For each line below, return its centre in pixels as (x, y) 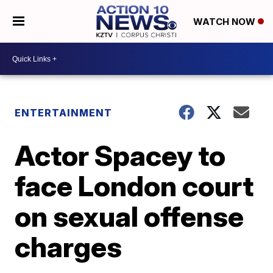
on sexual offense (129, 216)
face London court (134, 186)
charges (69, 247)
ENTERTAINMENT (64, 113)
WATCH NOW (225, 22)
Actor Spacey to (120, 155)
